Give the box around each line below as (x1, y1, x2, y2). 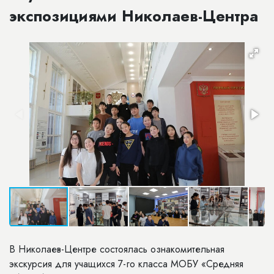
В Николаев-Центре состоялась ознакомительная (9, 242, 224, 256)
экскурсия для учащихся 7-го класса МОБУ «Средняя (9, 257, 243, 271)
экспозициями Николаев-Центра (9, 5, 258, 27)
